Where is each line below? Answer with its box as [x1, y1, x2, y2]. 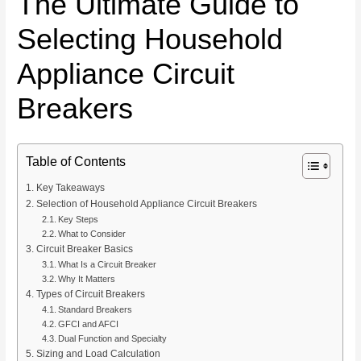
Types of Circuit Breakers [35, 288, 145, 300]
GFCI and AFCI [57, 318, 118, 329]
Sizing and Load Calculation [35, 347, 160, 359]
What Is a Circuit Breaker [57, 259, 156, 269]
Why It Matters [57, 273, 115, 284]
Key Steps [57, 214, 98, 224]
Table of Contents [26, 153, 127, 168]
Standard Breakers [57, 304, 132, 314]
